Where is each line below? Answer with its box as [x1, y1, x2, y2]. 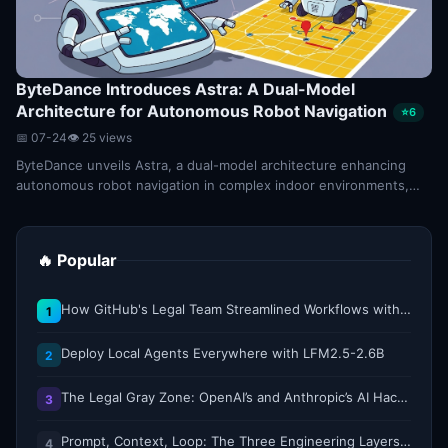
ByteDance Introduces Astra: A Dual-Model [16, 79, 355, 99]
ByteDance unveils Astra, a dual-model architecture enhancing [16, 157, 406, 174]
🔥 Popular [37, 250, 117, 271]
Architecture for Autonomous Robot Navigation [16, 101, 387, 121]
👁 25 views [67, 130, 132, 146]
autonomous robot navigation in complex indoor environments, [16, 177, 409, 194]
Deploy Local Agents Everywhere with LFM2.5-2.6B [61, 345, 384, 362]
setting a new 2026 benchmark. [16, 197, 215, 214]
